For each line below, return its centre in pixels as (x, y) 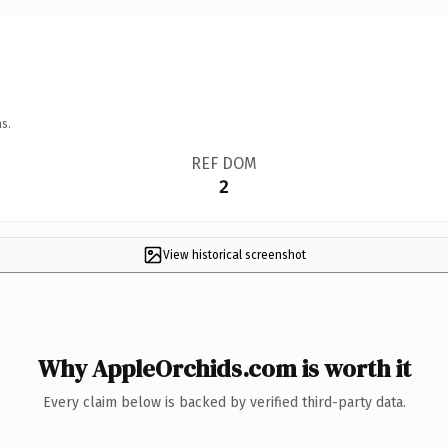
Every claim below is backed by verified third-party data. (224, 402)
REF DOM (223, 163)
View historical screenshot (234, 254)
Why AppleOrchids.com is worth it (224, 368)
